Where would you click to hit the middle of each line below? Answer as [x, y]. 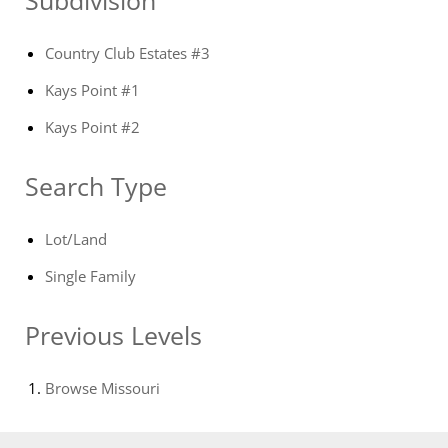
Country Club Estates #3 [127, 52]
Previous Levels [113, 334]
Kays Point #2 [92, 126]
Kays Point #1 [92, 89]
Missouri [130, 387]
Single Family [90, 275]
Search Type [96, 185]
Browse [73, 387]
